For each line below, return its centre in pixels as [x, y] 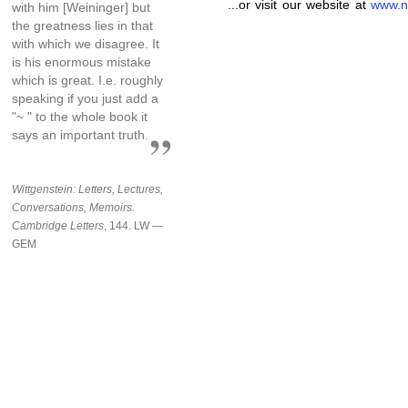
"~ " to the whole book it [80, 116]
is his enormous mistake [82, 61]
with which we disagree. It [86, 43]
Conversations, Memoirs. [73, 207]
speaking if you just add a [85, 98]
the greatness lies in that [82, 25]
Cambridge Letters [58, 225]
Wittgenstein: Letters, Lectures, [87, 189]
